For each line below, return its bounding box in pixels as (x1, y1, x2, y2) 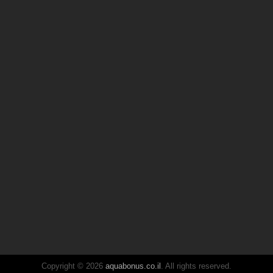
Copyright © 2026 (41, 261, 105, 271)
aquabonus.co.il (105, 261, 161, 271)
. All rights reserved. (161, 261, 232, 271)
